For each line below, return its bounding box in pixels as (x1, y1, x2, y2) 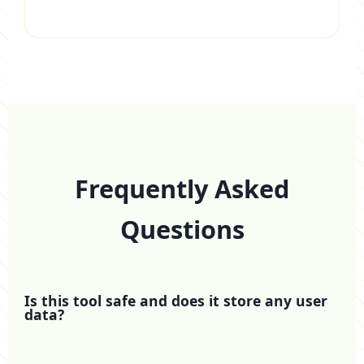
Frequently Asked (75, 171, 289, 206)
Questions (119, 212, 245, 247)
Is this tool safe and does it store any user (24, 291, 327, 311)
